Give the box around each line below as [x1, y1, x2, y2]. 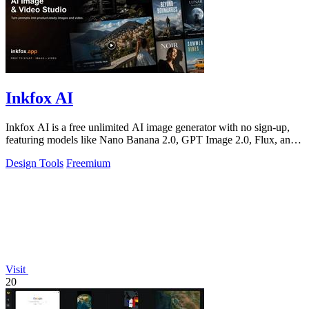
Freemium [66, 157, 110, 170]
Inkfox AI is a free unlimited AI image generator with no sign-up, [6, 121, 290, 134]
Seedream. [6, 146, 51, 159]
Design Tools [6, 157, 63, 170]
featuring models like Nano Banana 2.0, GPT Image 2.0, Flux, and [6, 134, 296, 146]
